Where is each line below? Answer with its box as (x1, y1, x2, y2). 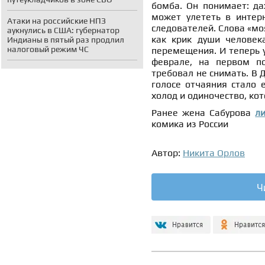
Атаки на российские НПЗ (7, 16, 106, 25)
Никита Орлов (183, 147, 245, 159)
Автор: (151, 147, 183, 159)
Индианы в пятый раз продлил (7, 35, 124, 44)
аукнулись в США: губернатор (7, 25, 119, 35)
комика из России (151, 118, 228, 130)
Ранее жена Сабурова (151, 107, 256, 119)
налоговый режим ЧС (7, 44, 89, 54)
